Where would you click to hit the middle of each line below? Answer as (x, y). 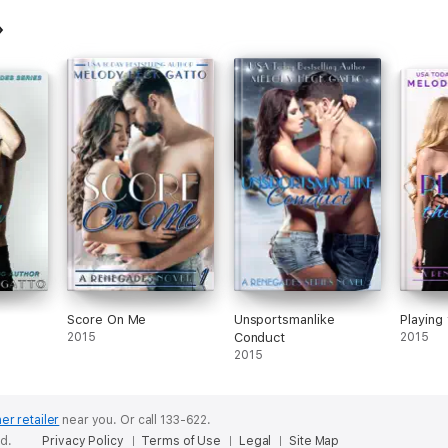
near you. (90, 420)
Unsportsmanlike (284, 319)
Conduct (259, 337)
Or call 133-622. (166, 420)
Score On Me (107, 319)
